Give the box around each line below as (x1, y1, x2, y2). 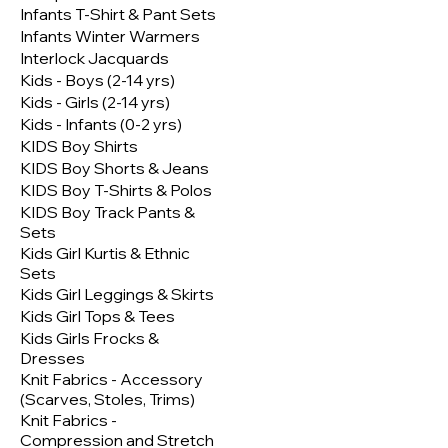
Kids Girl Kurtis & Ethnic (20, 243, 190, 264)
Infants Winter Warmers (20, 26, 200, 47)
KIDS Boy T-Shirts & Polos (20, 180, 212, 201)
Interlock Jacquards (20, 48, 169, 69)
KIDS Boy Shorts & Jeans (20, 158, 209, 179)
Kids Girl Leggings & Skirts (20, 284, 214, 305)
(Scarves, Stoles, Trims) (20, 389, 195, 410)
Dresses (20, 348, 85, 369)
